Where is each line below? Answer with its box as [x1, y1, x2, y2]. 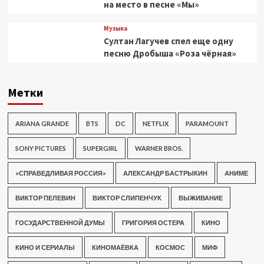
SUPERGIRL [82, 144, 118, 152]
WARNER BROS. [134, 144, 183, 152]
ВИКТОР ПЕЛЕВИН [15, 194, 75, 202]
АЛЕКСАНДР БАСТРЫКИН [123, 169, 207, 177]
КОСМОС [155, 243, 185, 251]
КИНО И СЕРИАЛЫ [15, 243, 75, 251]
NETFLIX [142, 120, 169, 127]
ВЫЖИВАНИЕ [178, 194, 223, 202]
